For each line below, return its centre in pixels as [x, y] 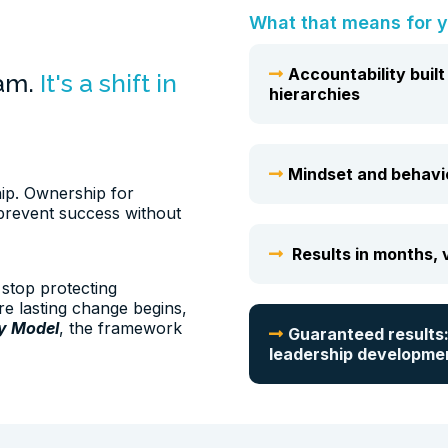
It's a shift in [108, 83]
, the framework [120, 328]
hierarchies [314, 94]
